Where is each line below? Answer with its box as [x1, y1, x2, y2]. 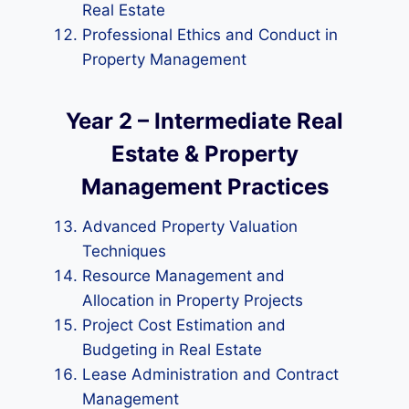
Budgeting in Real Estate [82, 341, 262, 359]
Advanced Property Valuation [82, 217, 298, 236]
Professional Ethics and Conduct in [82, 26, 338, 44]
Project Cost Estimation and [82, 316, 286, 334]
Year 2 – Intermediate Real [66, 108, 343, 134]
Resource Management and [82, 267, 285, 285]
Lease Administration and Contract [82, 365, 339, 383]
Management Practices [80, 173, 329, 200]
